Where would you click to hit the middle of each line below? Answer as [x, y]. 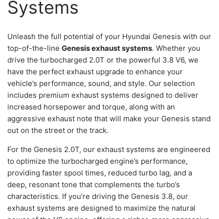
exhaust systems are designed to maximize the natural [101, 208]
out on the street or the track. [58, 130]
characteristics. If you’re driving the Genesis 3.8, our [98, 196]
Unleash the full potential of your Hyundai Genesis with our [109, 36]
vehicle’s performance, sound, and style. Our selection [101, 83]
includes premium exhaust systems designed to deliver [103, 95]
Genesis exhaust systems [107, 48]
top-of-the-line [34, 48]
